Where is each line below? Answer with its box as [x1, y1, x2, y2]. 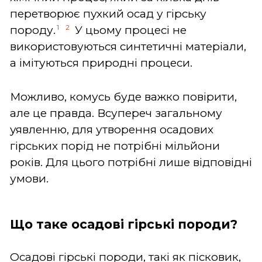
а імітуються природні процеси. [10, 56, 192, 70]
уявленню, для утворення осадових [10, 122, 213, 136]
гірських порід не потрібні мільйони [10, 139, 220, 153]
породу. [10, 23, 56, 37]
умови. [10, 171, 49, 185]
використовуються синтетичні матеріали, [10, 39, 246, 53]
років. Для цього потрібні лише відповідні [10, 155, 252, 169]
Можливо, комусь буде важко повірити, [10, 89, 237, 104]
